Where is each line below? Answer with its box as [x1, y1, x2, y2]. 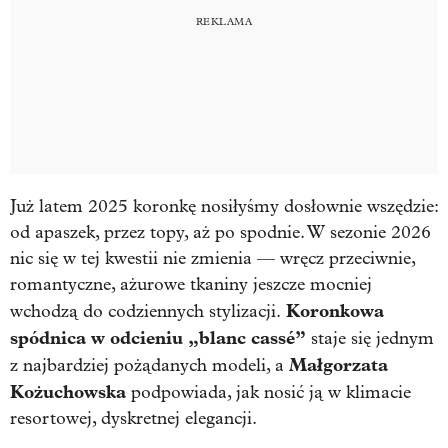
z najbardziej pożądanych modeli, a [10, 354, 289, 376]
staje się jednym [306, 327, 434, 349]
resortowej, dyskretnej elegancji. [10, 407, 257, 429]
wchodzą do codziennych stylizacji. [10, 300, 281, 322]
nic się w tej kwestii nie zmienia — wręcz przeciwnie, [10, 247, 415, 269]
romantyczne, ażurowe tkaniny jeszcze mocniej [10, 273, 372, 295]
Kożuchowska [10, 380, 126, 403]
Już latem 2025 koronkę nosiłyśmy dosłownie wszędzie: [10, 195, 438, 217]
